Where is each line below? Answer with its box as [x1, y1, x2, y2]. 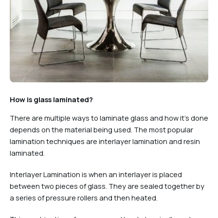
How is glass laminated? [10, 94, 93, 104]
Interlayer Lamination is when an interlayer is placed [10, 169, 182, 180]
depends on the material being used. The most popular [10, 125, 193, 135]
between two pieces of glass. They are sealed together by [10, 181, 204, 191]
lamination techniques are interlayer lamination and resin [10, 136, 200, 146]
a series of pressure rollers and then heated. [10, 193, 158, 203]
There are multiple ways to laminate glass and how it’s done [10, 113, 208, 123]
